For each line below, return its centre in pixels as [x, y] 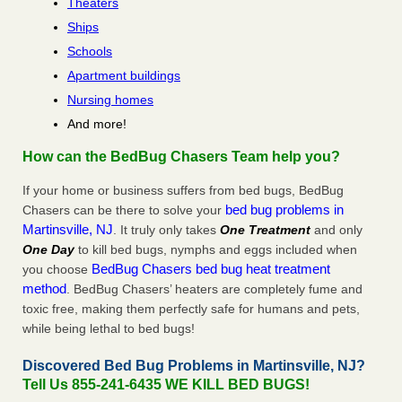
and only [336, 230]
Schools [90, 52]
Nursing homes [110, 100]
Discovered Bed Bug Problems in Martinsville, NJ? [194, 366]
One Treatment [265, 230]
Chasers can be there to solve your [124, 210]
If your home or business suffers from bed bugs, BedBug [183, 191]
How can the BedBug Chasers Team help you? [181, 157]
